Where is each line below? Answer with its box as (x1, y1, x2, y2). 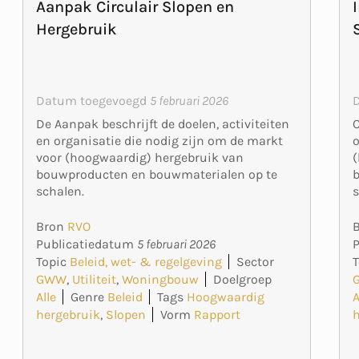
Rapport (193, 307, 240, 323)
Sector (236, 254, 274, 270)
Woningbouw (121, 272, 199, 288)
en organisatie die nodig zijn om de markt (35, 133, 283, 149)
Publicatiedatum (35, 236, 137, 252)
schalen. (35, 184, 84, 200)
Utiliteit (71, 272, 116, 288)
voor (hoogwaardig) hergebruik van (35, 150, 244, 166)
